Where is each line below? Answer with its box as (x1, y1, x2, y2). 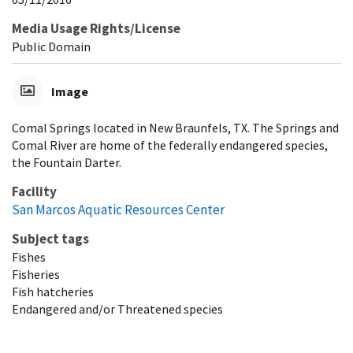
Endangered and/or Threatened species (12, 300, 223, 317)
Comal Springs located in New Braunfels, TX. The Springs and (12, 119, 339, 136)
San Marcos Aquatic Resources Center (12, 200, 225, 218)
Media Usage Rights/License (12, 19, 180, 37)
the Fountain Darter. (12, 154, 121, 170)
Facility (12, 182, 57, 200)
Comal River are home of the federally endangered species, (12, 136, 328, 153)
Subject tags (12, 229, 89, 247)
